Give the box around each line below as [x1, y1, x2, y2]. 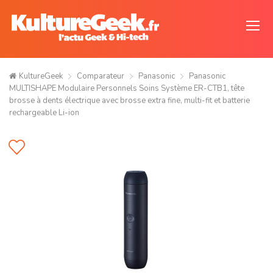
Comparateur [77, 71, 124, 82]
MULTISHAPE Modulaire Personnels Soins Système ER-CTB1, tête [9, 83, 244, 94]
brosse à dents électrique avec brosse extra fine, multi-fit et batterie [9, 95, 250, 106]
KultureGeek [19, 71, 63, 82]
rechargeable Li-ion [9, 107, 79, 118]
